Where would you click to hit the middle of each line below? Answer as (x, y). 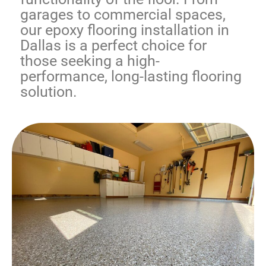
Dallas (41, 46)
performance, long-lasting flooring (131, 77)
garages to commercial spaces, (123, 15)
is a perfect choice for (134, 46)
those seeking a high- (90, 61)
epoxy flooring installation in (137, 30)
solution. (49, 92)
